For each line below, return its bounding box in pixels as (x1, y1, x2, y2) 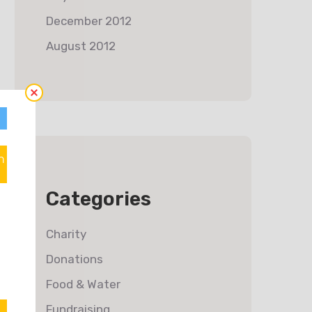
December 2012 (46, 14, 132, 28)
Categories (46, 187, 151, 210)
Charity (46, 227, 86, 241)
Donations (46, 252, 103, 266)
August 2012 (46, 39, 116, 53)
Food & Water (46, 277, 120, 291)
